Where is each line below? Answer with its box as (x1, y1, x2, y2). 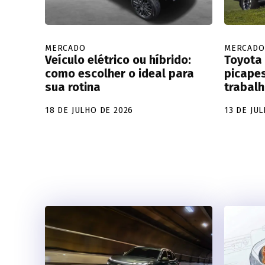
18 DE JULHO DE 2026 (45, 105, 134, 115)
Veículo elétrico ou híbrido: (45, 52, 191, 67)
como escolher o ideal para (45, 66, 194, 80)
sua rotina (45, 79, 101, 94)
